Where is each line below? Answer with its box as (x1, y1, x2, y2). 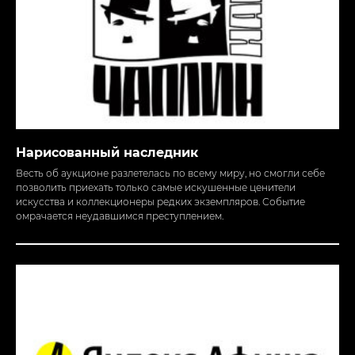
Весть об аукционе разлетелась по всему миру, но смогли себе (16, 166, 325, 179)
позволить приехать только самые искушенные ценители (16, 181, 296, 193)
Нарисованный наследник (16, 144, 198, 160)
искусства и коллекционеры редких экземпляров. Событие (16, 195, 305, 208)
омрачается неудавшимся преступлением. (16, 209, 223, 222)
